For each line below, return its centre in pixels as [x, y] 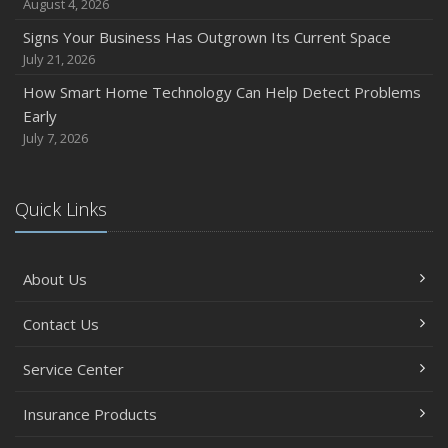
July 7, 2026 [55, 138]
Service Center [73, 369]
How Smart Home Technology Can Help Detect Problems [222, 92]
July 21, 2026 [59, 59]
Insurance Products [90, 414]
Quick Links [61, 209]
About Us [55, 279]
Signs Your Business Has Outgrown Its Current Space [207, 37]
